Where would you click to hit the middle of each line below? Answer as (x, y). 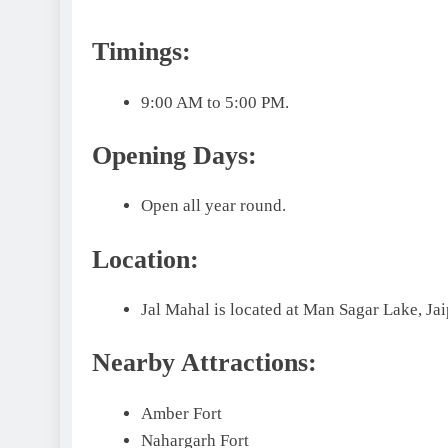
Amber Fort (181, 413)
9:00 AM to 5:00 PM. (214, 102)
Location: (145, 259)
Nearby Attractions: (204, 363)
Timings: (141, 52)
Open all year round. (213, 206)
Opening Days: (174, 156)
